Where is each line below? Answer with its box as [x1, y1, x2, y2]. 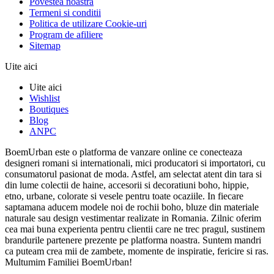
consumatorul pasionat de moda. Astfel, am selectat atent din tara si [5, 169, 262, 180]
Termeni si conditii [29, 7, 101, 18]
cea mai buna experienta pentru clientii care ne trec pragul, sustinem [5, 224, 265, 235]
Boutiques [29, 104, 68, 115]
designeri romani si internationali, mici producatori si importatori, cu [5, 158, 265, 169]
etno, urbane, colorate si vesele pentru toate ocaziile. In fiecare [5, 191, 243, 202]
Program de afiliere [29, 29, 103, 40]
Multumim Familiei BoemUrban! [5, 257, 135, 268]
